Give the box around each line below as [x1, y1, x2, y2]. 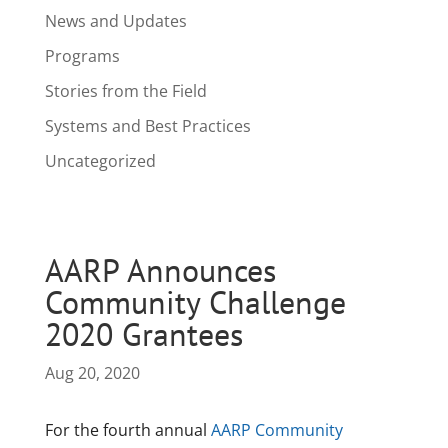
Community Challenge [44, 281, 346, 324]
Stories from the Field [44, 80, 207, 102]
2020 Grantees [44, 313, 243, 356]
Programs [44, 45, 120, 67]
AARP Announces [44, 249, 276, 292]
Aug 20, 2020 [44, 362, 140, 385]
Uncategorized [44, 150, 156, 172]
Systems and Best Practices [44, 115, 251, 137]
